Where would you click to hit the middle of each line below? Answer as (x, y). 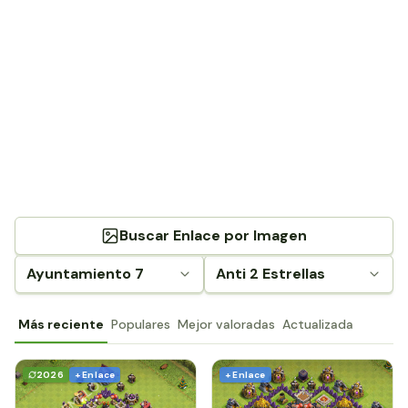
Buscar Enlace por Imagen (213, 235)
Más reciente (61, 324)
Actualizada (318, 324)
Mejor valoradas (226, 324)
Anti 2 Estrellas (270, 274)
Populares (141, 324)
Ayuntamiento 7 (85, 274)
